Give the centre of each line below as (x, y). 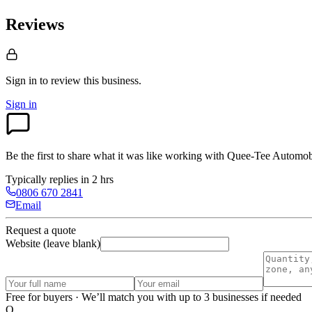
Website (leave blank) (53, 244)
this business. (112, 81)
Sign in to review (43, 81)
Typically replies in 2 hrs (60, 180)
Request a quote (41, 231)
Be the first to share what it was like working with (116, 156)
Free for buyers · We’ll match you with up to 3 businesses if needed (154, 297)
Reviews (35, 25)
